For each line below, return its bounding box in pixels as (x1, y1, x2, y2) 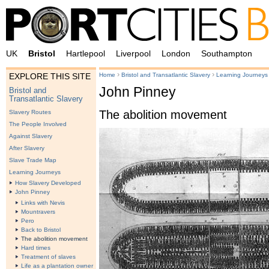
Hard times (21, 244, 50, 252)
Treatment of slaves (21, 253, 76, 261)
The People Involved (9, 121, 67, 128)
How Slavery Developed (15, 180, 81, 187)
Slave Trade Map (9, 157, 56, 164)
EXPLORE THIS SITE (9, 71, 91, 82)
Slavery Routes (9, 109, 51, 116)
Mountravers (21, 208, 55, 216)
